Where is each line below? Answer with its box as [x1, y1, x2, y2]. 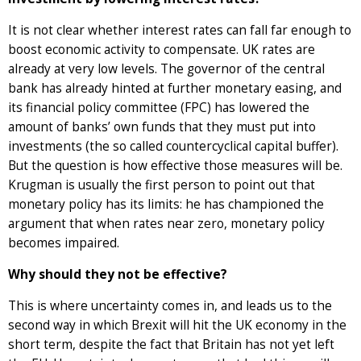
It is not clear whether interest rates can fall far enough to [8, 22, 351, 39]
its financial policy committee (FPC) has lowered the [8, 99, 309, 117]
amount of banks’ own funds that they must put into [8, 118, 316, 136]
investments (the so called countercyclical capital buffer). [8, 138, 338, 156]
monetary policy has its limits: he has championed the [8, 196, 324, 214]
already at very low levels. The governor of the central [8, 60, 325, 78]
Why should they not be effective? [8, 266, 227, 284]
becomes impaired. [8, 234, 119, 252]
